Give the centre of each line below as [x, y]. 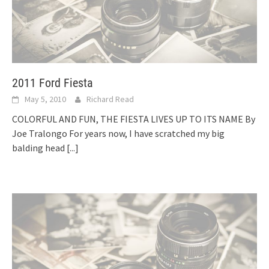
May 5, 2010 [45, 99]
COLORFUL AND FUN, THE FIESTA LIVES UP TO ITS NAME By [134, 119]
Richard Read [110, 99]
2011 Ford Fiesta [53, 83]
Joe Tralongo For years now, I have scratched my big [118, 133]
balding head [39, 147]
